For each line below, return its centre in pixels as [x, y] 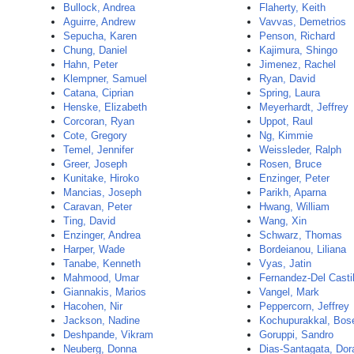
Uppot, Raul [286, 121]
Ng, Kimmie [286, 136]
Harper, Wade [94, 249]
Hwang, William [295, 207]
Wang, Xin [283, 221]
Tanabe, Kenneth [102, 264]
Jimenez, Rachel [298, 64]
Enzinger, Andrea [102, 235]
